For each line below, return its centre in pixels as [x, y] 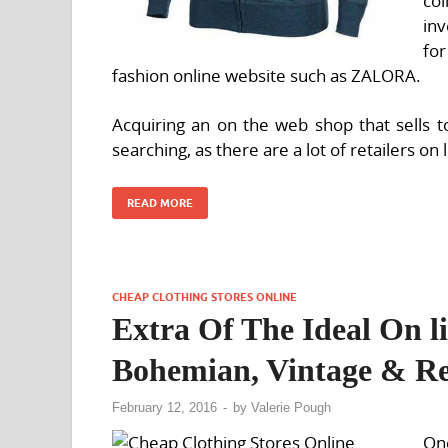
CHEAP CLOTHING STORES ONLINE [204, 296]
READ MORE [160, 202]
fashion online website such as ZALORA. [266, 75]
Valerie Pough [291, 408]
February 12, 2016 [164, 408]
